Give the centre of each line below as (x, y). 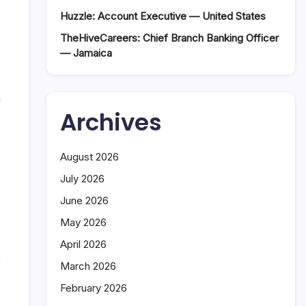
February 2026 (94, 288)
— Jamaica (86, 53)
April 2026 (83, 244)
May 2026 (83, 222)
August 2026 (89, 157)
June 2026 (84, 200)
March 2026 (88, 266)
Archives (111, 122)
